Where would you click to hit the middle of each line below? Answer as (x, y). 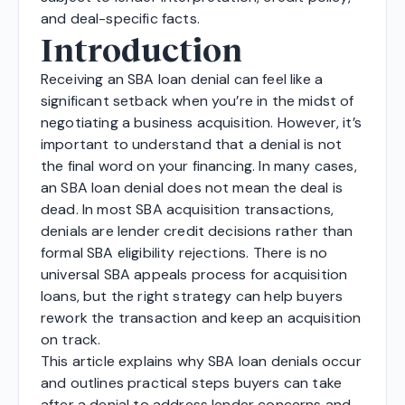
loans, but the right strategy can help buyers (192, 297)
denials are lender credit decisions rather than (197, 231)
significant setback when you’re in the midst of (198, 101)
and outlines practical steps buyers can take (192, 383)
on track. (71, 340)
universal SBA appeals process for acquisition (194, 275)
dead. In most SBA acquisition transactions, (187, 210)
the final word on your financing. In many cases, (199, 166)
